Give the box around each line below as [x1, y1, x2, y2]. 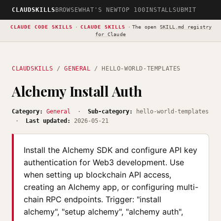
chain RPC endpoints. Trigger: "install [24, 194, 161, 204]
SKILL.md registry [159, 24, 212, 30]
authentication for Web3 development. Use [24, 157, 184, 167]
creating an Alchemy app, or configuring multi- [24, 182, 198, 192]
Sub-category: [88, 108, 133, 115]
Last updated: [26, 117, 71, 124]
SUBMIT [173, 6, 197, 13]
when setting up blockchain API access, [24, 170, 171, 180]
